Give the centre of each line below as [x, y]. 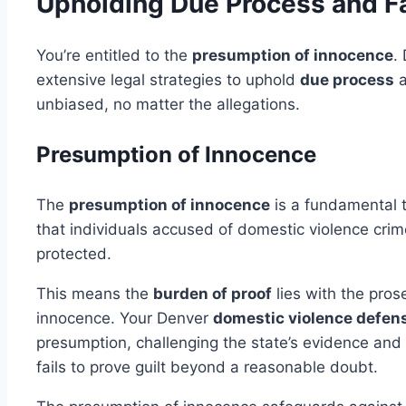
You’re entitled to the [114, 55]
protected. [74, 253]
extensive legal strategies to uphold [168, 79]
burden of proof [213, 293]
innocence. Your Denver [125, 318]
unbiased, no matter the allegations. [168, 104]
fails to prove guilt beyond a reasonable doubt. [207, 367]
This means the [95, 293]
